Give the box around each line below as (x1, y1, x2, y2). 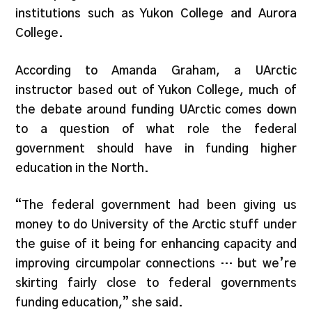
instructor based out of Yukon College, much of (15, 84, 297, 96)
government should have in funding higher (15, 142, 297, 155)
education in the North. (15, 162, 150, 174)
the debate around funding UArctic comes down (15, 103, 297, 116)
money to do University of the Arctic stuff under (15, 219, 297, 231)
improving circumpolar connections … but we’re (15, 258, 297, 270)
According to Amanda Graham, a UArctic (15, 64, 297, 77)
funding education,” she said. (15, 297, 184, 309)
